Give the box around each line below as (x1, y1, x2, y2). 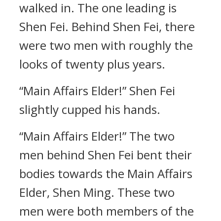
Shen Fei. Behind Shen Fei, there (19, 18, 195, 35)
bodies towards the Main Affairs (19, 165, 192, 182)
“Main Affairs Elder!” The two (19, 128, 175, 144)
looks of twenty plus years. (19, 56, 165, 72)
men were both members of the (19, 203, 194, 219)
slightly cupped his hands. (19, 101, 160, 117)
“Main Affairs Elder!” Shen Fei (19, 82, 175, 99)
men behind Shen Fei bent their (19, 147, 192, 163)
